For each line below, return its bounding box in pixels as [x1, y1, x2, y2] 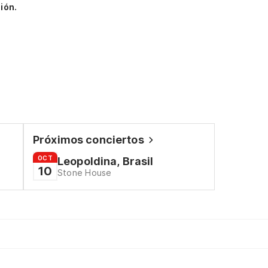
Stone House [57, 167, 112, 178]
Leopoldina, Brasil [57, 155, 154, 167]
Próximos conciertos [33, 133, 144, 146]
